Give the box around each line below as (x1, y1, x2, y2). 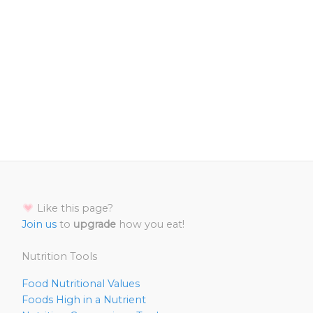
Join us (22, 218, 57, 231)
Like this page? (34, 202, 113, 215)
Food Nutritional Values (22, 277, 140, 291)
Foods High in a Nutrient (22, 293, 146, 307)
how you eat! (116, 218, 184, 231)
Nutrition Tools (22, 250, 97, 263)
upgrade (73, 218, 116, 231)
